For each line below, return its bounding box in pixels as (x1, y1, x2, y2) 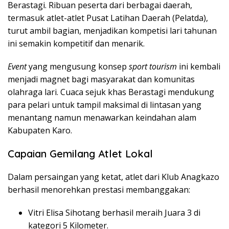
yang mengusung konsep (27, 60, 129, 72)
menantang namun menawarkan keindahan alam (8, 111, 196, 123)
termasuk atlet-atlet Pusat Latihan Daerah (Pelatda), (8, 12, 208, 24)
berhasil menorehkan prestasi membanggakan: (8, 184, 190, 195)
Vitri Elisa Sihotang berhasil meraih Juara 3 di (28, 207, 200, 218)
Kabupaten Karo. (8, 124, 72, 136)
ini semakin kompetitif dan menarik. (8, 37, 145, 49)
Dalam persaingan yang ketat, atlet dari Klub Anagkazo (8, 171, 219, 182)
